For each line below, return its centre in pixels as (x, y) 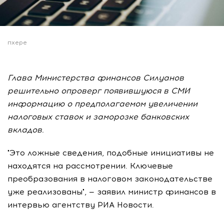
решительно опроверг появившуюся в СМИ (99, 90)
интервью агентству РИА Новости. (81, 204)
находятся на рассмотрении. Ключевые (90, 165)
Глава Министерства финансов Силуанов (96, 77)
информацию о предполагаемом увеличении (102, 103)
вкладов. (26, 129)
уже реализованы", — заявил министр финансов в (112, 191)
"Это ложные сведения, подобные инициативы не (111, 152)
